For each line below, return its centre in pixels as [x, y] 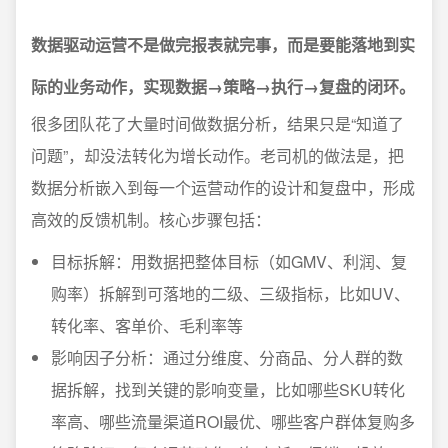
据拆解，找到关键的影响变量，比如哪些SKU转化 [228, 389]
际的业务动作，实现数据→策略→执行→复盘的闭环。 [223, 86]
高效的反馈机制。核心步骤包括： [151, 219]
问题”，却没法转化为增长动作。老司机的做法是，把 [217, 155]
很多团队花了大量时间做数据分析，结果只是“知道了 [217, 123]
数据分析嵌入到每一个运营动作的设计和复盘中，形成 [223, 187]
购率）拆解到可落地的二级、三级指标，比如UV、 [230, 293]
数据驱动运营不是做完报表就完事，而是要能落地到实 [223, 44]
